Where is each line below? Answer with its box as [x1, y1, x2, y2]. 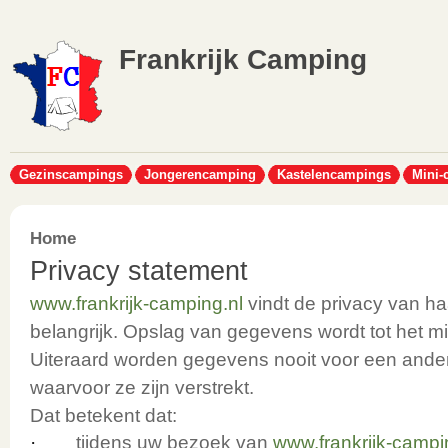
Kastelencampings [277, 167, 391, 182]
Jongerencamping [144, 167, 256, 182]
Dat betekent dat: [30, 405, 177, 426]
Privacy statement [30, 256, 248, 286]
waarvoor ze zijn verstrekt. [30, 377, 254, 398]
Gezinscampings [19, 167, 123, 182]
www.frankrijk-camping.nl [30, 293, 243, 314]
